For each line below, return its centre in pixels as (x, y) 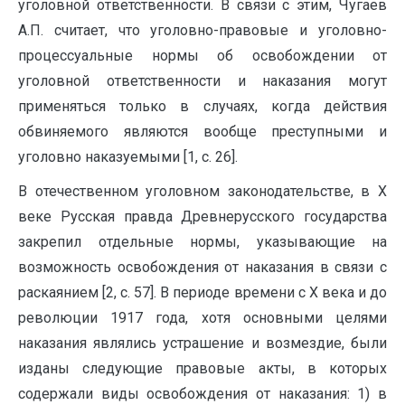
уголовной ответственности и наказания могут (202, 81)
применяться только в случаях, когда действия (202, 106)
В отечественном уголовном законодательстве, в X (202, 191)
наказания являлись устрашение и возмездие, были (202, 343)
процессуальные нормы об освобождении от (202, 56)
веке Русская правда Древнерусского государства (202, 217)
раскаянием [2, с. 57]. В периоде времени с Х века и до (202, 292)
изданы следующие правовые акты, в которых (202, 368)
